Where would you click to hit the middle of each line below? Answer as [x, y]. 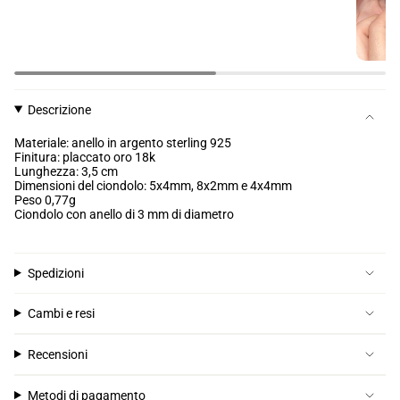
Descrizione [59, 109]
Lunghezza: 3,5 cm [66, 171]
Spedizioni [55, 273]
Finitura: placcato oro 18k [85, 157]
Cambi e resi [61, 313]
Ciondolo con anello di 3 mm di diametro [124, 214]
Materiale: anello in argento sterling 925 [123, 142]
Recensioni [57, 354]
